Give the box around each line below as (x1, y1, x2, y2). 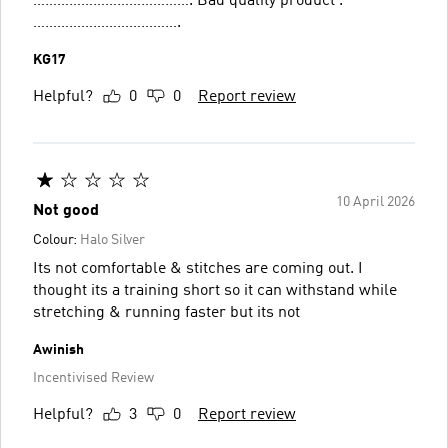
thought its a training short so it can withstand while (33, 282, 397, 299)
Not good (33, 202, 99, 219)
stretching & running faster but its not (33, 304, 300, 321)
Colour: (33, 232, 80, 247)
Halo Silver (80, 232, 145, 247)
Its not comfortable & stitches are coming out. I (33, 260, 363, 277)
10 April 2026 (336, 194, 415, 209)
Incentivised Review (33, 370, 154, 385)
